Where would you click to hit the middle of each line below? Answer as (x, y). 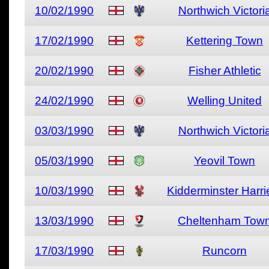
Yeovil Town (225, 161)
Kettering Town (225, 41)
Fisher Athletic (225, 71)
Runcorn (225, 251)
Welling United (225, 101)
